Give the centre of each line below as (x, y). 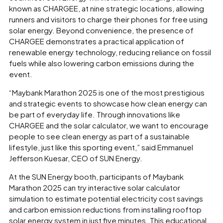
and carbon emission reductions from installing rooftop (105, 209)
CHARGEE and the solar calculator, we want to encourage (109, 125)
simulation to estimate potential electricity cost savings (106, 198)
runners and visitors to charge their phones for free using (108, 19)
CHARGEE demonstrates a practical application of (97, 41)
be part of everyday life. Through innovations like (95, 114)
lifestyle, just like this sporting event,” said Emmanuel (101, 147)
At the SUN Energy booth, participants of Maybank (96, 176)
